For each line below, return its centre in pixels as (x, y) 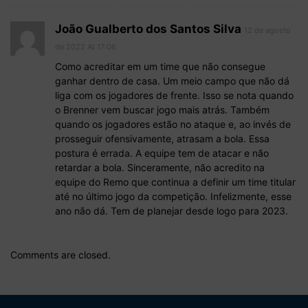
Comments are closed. (60, 254)
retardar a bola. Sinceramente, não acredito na (160, 167)
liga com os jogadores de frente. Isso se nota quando (174, 95)
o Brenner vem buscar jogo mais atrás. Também (162, 109)
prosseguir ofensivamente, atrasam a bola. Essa (162, 138)
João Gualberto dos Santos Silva (148, 29)
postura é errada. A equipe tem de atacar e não (162, 153)
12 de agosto (267, 30)
